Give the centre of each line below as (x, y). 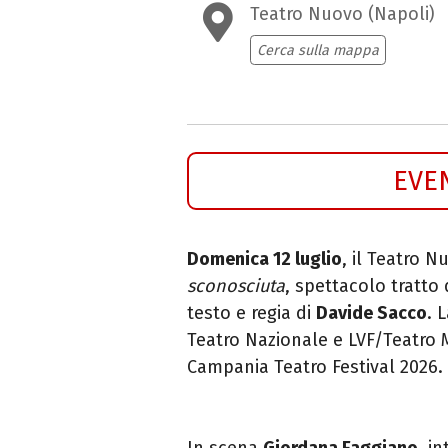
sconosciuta (236, 285)
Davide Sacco (371, 312)
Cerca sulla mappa (317, 50)
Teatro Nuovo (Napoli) (342, 14)
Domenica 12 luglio (264, 258)
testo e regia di (251, 312)
